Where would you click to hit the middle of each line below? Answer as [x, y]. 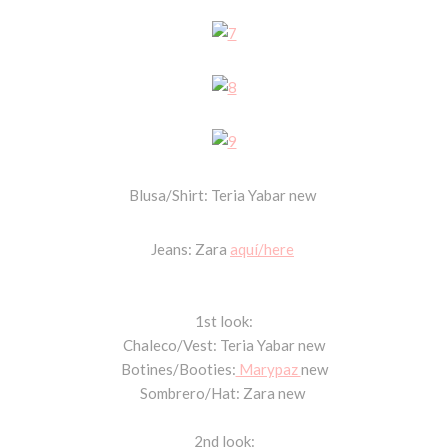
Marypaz [268, 368]
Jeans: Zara [190, 248]
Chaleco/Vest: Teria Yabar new [224, 344]
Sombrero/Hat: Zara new [224, 392]
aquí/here [262, 248]
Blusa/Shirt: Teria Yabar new [224, 194]
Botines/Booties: [176, 368]
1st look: [224, 320]
